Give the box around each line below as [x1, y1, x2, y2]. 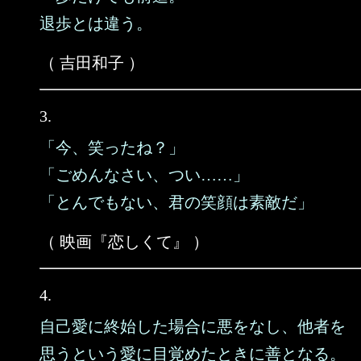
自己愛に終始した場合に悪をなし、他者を [39, 317, 346, 335]
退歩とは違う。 [39, 15, 152, 32]
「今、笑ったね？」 [39, 139, 185, 156]
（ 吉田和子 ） [39, 54, 144, 72]
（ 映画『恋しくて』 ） [39, 233, 209, 251]
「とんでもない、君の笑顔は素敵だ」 [39, 193, 313, 211]
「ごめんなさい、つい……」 [39, 166, 249, 184]
